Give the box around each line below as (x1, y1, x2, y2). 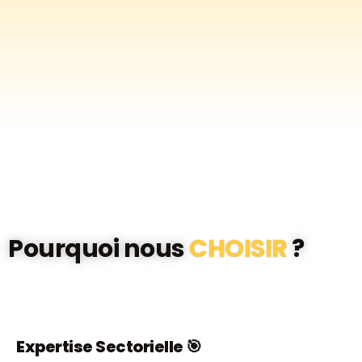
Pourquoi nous (8, 232, 189, 266)
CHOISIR (189, 232, 288, 266)
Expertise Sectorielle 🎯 (16, 335, 202, 358)
